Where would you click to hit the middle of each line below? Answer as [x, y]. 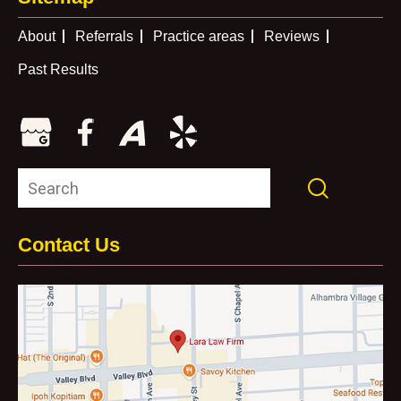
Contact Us [69, 245]
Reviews [292, 36]
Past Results [58, 69]
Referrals [104, 36]
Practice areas [199, 36]
